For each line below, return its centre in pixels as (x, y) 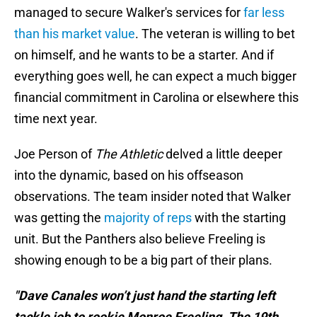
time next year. (56, 119)
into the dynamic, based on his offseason (129, 175)
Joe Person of (54, 154)
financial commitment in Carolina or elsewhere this (156, 98)
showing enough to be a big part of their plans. (143, 260)
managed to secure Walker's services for (129, 13)
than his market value (75, 34)
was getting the (59, 218)
